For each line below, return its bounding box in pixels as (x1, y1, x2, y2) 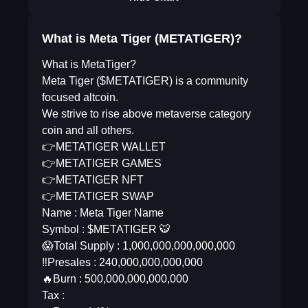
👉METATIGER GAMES (41, 157, 162, 169)
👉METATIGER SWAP (41, 190, 154, 202)
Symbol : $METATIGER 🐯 (41, 223, 170, 235)
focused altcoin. (41, 91, 118, 103)
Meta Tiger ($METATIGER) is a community (41, 75, 248, 87)
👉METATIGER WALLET (41, 141, 166, 153)
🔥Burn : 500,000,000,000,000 (41, 273, 188, 285)
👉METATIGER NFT (41, 174, 144, 186)
